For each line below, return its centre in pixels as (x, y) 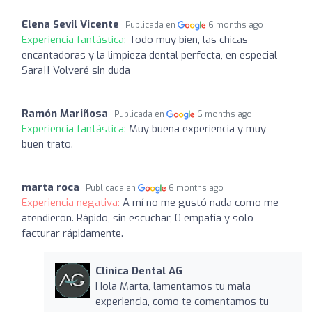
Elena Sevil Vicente (70, 24)
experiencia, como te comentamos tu (182, 301)
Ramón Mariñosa (65, 113)
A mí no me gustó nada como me (201, 202)
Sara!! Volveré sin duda (76, 70)
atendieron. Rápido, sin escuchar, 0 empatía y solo (138, 218)
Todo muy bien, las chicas (188, 39)
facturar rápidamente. (72, 233)
